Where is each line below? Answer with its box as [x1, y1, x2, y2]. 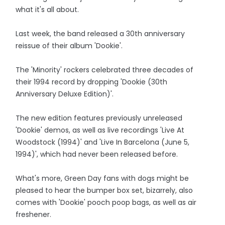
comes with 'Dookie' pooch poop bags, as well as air [16, 197, 197, 208]
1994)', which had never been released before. [16, 149, 178, 160]
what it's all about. [16, 5, 79, 15]
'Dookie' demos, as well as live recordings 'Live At [16, 125, 185, 136]
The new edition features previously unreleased [16, 113, 183, 124]
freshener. [16, 209, 52, 220]
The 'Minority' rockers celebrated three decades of [16, 65, 194, 75]
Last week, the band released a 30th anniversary [16, 29, 185, 39]
